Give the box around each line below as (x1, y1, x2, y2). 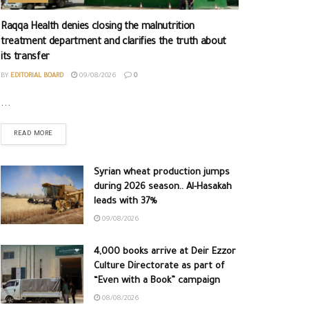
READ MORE (14, 130, 53, 138)
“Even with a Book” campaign (94, 275, 220, 286)
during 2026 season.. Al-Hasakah (94, 181, 232, 192)
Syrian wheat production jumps (94, 167, 230, 178)
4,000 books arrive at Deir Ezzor (94, 246, 236, 257)
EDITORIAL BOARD (10, 72, 63, 80)
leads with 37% (94, 196, 157, 207)
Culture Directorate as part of (94, 261, 224, 272)
